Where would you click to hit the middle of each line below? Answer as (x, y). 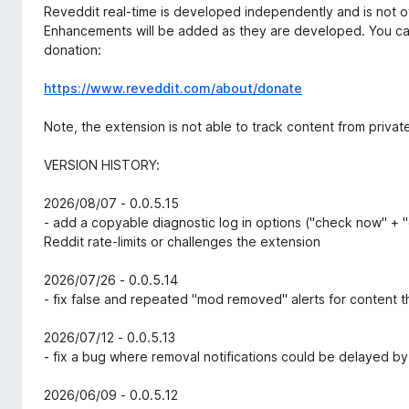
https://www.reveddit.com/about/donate (173, 89)
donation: (73, 50)
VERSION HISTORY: (102, 165)
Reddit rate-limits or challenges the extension (182, 242)
